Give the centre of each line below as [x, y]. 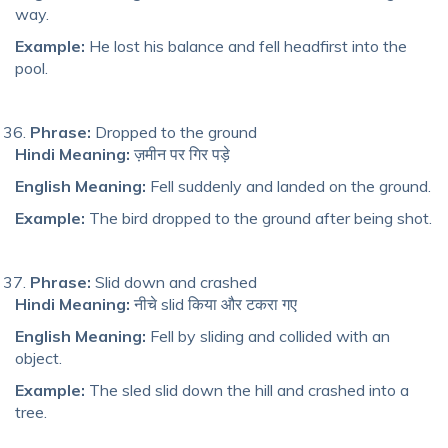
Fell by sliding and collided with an [268, 335]
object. [38, 357]
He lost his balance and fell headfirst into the [246, 45]
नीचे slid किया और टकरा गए [213, 303]
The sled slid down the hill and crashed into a [247, 389]
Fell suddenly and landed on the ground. [288, 185]
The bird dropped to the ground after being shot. [258, 217]
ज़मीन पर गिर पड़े [180, 153]
